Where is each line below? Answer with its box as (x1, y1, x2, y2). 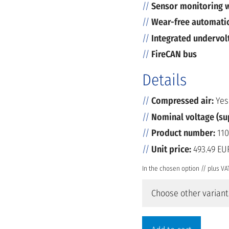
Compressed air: (151, 95, 216, 106)
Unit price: (151, 143, 191, 155)
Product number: (151, 127, 215, 139)
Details (142, 71, 187, 89)
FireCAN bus (151, 49, 197, 60)
